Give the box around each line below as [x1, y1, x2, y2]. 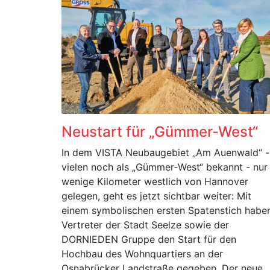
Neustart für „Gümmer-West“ [61, 123, 258, 140]
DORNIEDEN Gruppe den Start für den [61, 233, 236, 245]
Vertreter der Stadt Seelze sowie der [61, 219, 229, 231]
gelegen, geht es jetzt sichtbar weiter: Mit [61, 190, 251, 202]
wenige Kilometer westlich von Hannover [61, 175, 248, 187]
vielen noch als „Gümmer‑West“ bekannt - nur [61, 161, 268, 173]
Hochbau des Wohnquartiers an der [61, 248, 223, 260]
